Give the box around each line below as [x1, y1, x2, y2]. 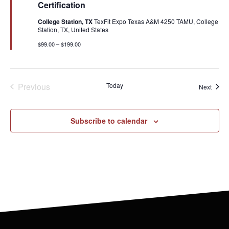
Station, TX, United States [37, 25, 108, 34]
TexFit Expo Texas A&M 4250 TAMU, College [94, 16, 218, 26]
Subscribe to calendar [71, 115, 147, 126]
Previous [17, 80, 50, 93]
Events [49, 80, 75, 92]
